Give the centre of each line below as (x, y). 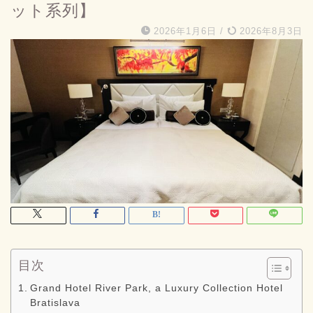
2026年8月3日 (269, 31)
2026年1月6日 (185, 31)
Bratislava (55, 303)
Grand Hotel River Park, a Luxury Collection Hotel (156, 289)
